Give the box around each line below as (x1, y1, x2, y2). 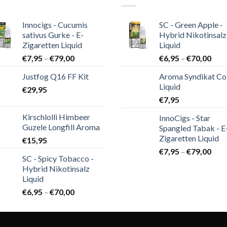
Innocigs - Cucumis (22, 19, 88, 29)
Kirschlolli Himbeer (22, 111, 90, 122)
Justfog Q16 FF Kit (22, 71, 89, 81)
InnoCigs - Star (159, 112, 210, 123)
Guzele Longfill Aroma (22, 122, 100, 132)
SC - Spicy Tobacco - (22, 153, 94, 163)
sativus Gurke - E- (22, 29, 84, 40)
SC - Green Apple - (159, 19, 223, 29)
